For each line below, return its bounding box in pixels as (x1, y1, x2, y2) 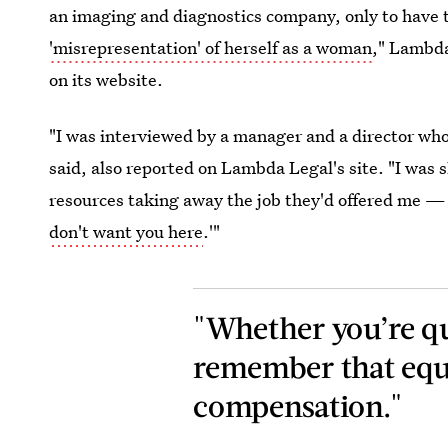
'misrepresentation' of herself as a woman (49, 36, 373, 59)
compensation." (193, 387, 404, 423)
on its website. (49, 68, 164, 91)
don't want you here (49, 220, 204, 243)
